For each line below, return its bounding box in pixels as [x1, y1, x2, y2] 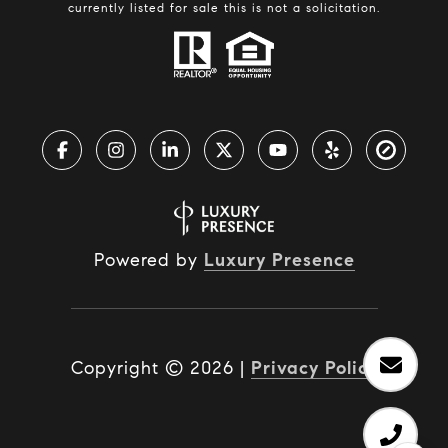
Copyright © [70, 356, 184, 379]
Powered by [93, 248, 204, 271]
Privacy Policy [250, 356, 378, 379]
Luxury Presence [203, 248, 355, 271]
